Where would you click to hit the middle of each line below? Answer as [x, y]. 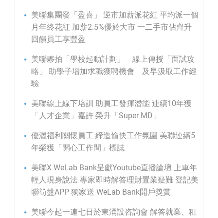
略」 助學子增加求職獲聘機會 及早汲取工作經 [114, 72]
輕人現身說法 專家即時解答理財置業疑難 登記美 [115, 180]
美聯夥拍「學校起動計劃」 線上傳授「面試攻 [113, 59]
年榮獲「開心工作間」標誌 [78, 148]
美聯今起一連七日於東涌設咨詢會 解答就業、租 [114, 212]
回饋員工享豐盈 [58, 39]
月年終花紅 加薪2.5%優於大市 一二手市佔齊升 [111, 27]
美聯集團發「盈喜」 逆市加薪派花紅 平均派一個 [115, 15]
